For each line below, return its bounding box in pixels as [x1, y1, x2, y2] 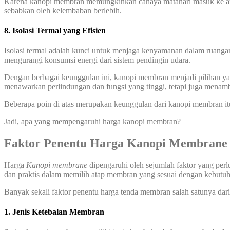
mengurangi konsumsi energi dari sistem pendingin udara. [4, 55, 190, 65]
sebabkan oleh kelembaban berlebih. [4, 6, 122, 15]
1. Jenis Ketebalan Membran [4, 207, 104, 217]
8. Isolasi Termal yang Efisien [4, 26, 106, 35]
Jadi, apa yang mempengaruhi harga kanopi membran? [4, 117, 181, 126]
